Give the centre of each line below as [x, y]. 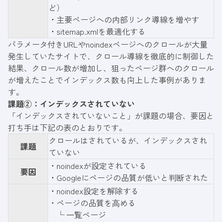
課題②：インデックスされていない [71, 103]
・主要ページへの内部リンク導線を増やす [124, 19]
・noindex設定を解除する [94, 191]
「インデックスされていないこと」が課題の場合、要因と [111, 115]
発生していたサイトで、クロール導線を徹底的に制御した [111, 56]
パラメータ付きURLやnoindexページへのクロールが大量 [108, 44]
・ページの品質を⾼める [92, 202]
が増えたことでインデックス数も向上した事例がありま [107, 80]
